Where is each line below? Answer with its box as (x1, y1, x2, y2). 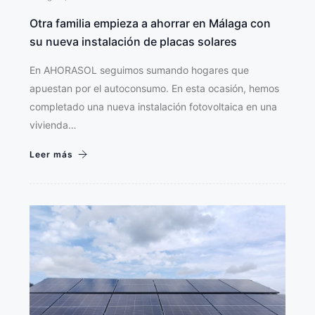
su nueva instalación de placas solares (30, 34, 237, 49)
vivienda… (30, 118, 77, 131)
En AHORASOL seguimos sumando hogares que (30, 63, 249, 76)
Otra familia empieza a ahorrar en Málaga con (30, 15, 271, 30)
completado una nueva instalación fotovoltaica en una (30, 100, 277, 112)
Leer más (30, 148, 73, 160)
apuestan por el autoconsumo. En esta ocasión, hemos (30, 82, 279, 94)
